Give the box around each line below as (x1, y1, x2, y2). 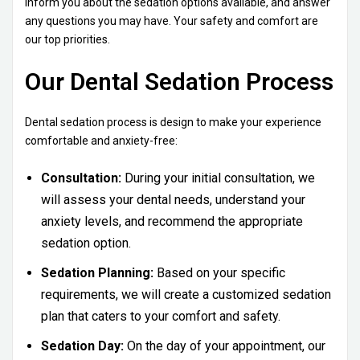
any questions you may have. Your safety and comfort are (25, 14, 318, 28)
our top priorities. (25, 33, 110, 47)
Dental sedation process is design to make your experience (25, 116, 321, 129)
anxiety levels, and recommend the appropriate (41, 214, 303, 230)
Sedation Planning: (41, 265, 153, 281)
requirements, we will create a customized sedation (41, 287, 331, 303)
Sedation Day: (41, 338, 124, 354)
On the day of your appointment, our (124, 338, 325, 354)
